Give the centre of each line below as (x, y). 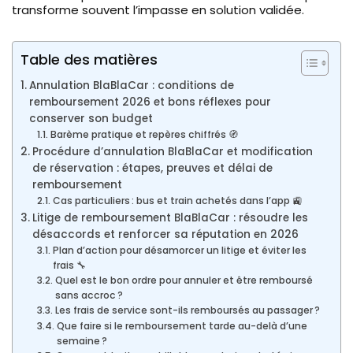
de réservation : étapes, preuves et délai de (152, 168)
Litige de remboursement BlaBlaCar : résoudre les (170, 217)
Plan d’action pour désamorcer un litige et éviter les (179, 250)
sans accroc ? (89, 295)
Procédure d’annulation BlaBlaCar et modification (172, 151)
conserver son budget (91, 118)
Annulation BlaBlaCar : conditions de (131, 85)
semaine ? (82, 340)
